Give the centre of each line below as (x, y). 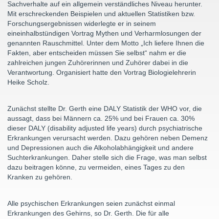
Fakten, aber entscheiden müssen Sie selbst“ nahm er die (97, 53)
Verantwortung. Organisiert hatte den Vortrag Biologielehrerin (102, 72)
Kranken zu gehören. (40, 177)
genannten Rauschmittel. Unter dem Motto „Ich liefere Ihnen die (106, 43)
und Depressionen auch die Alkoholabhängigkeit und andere (100, 148)
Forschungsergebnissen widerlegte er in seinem (82, 23)
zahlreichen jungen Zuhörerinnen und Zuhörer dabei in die (98, 63)
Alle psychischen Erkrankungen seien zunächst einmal (91, 203)
